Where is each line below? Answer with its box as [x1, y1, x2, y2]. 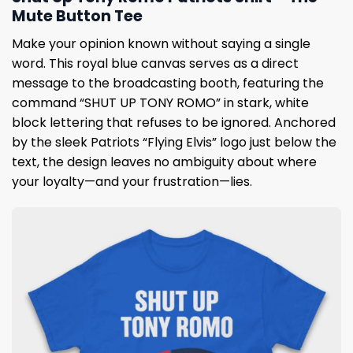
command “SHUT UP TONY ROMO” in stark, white [12, 93, 309, 112]
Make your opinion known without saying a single [12, 34, 310, 53]
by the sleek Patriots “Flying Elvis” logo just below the [12, 132, 336, 151]
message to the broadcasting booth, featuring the [12, 73, 324, 92]
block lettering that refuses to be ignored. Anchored [12, 113, 336, 132]
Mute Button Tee [12, 5, 143, 27]
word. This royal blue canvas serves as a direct [12, 54, 299, 72]
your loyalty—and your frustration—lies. [12, 172, 252, 191]
